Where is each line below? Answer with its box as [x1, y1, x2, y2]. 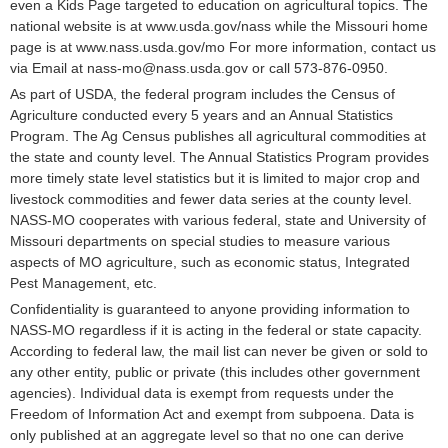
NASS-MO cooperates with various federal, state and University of [10, 212, 426, 228]
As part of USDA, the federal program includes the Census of [10, 86, 395, 102]
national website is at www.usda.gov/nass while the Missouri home [10, 18, 428, 34]
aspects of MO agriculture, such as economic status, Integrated [10, 254, 410, 270]
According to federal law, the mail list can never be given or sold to [10, 343, 428, 359]
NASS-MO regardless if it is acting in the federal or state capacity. [10, 322, 422, 338]
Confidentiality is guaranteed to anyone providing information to [10, 301, 410, 317]
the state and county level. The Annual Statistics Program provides [10, 149, 429, 165]
